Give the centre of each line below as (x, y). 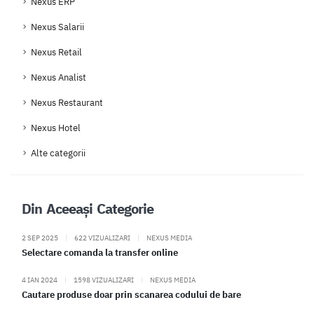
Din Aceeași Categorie (88, 209)
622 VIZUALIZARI (102, 238)
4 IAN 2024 (40, 280)
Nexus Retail (56, 53)
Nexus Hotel (56, 128)
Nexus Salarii (57, 27)
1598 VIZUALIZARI (104, 280)
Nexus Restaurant (67, 103)
